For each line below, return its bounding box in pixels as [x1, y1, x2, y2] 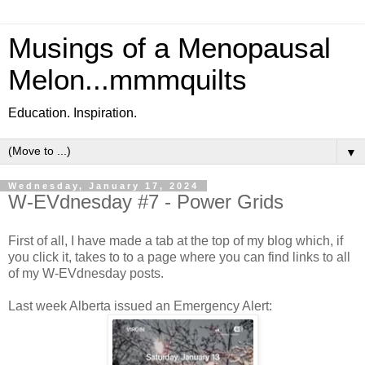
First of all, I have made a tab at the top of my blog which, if [8, 233, 343, 248]
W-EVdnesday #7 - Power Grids [8, 191, 284, 213]
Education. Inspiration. [8, 106, 137, 120]
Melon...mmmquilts [8, 64, 247, 95]
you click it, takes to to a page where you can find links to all [8, 249, 350, 264]
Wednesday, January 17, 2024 [8, 181, 199, 191]
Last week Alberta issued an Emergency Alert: [8, 298, 272, 313]
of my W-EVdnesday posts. [8, 266, 164, 280]
